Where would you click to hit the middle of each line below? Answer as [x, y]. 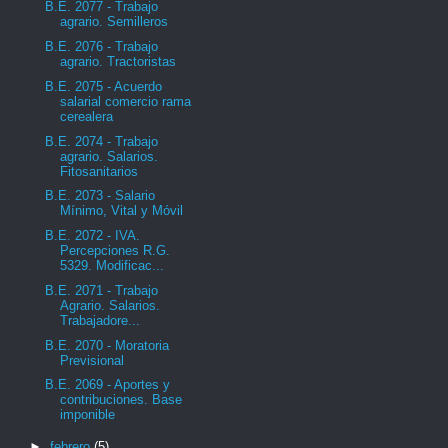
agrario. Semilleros [114, 22]
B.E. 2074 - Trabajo [102, 141]
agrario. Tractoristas [118, 61]
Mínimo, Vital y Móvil [122, 211]
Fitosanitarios [99, 171]
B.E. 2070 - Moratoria [107, 345]
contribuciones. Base [121, 400]
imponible [88, 415]
